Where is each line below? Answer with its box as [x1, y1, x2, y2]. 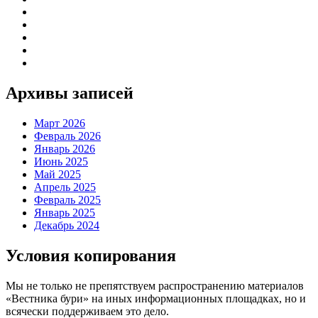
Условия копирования [6, 246, 176, 265]
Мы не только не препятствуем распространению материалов [6, 279, 304, 292]
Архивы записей [6, 84, 133, 103]
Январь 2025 [34, 207, 95, 219]
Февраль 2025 [34, 194, 101, 207]
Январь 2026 [34, 143, 95, 155]
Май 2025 [34, 168, 81, 181]
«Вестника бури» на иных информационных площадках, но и [6, 292, 306, 305]
